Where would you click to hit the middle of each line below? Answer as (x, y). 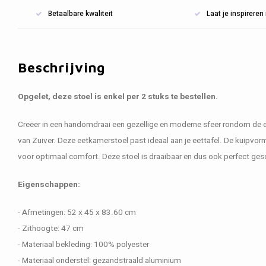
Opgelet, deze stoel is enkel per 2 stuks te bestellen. (118, 97)
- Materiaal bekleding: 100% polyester (83, 245)
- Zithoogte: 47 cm (51, 229)
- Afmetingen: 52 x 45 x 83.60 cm (77, 213)
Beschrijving (62, 67)
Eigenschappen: (49, 185)
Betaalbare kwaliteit (80, 14)
